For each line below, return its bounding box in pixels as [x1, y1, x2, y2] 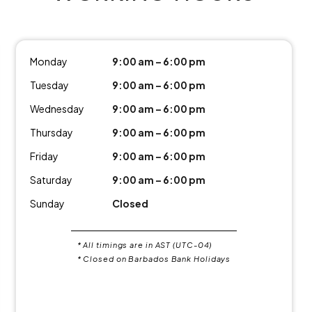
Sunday [30, 196, 65, 210]
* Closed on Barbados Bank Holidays [77, 253, 231, 263]
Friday [30, 149, 58, 162]
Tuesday [30, 78, 69, 91]
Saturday [30, 173, 72, 186]
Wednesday [30, 102, 84, 115]
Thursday [30, 125, 73, 139]
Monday [30, 54, 68, 68]
